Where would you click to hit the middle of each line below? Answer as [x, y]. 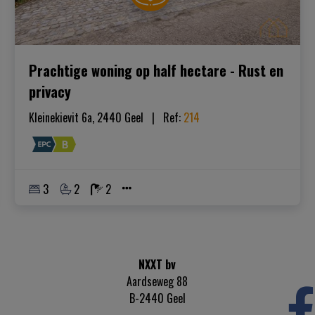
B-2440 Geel [157, 298]
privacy [50, 91]
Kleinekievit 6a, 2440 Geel [86, 117]
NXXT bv [157, 265]
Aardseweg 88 [157, 282]
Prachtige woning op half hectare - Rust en [156, 70]
